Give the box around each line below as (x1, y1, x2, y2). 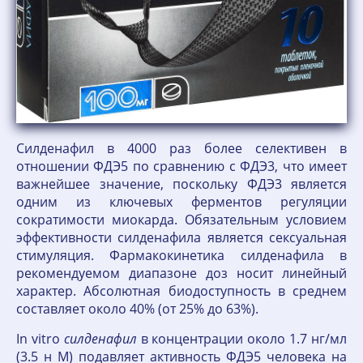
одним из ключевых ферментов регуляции (16, 193, 347, 211)
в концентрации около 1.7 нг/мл (136, 330, 348, 348)
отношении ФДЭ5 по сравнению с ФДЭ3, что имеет (16, 157, 347, 176)
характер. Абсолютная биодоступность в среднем (16, 282, 347, 301)
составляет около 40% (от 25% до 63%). (16, 300, 258, 318)
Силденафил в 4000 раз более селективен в (16, 139, 347, 158)
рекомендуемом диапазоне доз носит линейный (16, 264, 347, 283)
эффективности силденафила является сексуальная (16, 228, 347, 247)
